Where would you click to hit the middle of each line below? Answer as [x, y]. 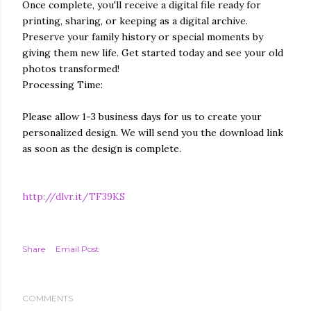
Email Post [77, 249]
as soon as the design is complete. [102, 149]
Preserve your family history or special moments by [143, 37]
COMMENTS [48, 298]
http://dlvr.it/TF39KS [74, 196]
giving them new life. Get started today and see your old [153, 53]
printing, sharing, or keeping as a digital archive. [135, 21]
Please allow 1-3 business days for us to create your [142, 117]
